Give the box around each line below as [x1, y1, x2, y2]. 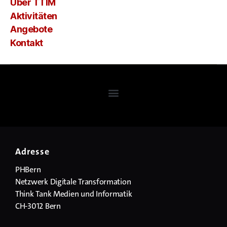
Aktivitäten [10, 10, 57, 21]
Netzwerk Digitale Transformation [15, 176, 131, 187]
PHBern [15, 164, 41, 175]
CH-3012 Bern [15, 200, 61, 211]
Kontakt [10, 37, 43, 48]
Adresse [15, 145, 50, 158]
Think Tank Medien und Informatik [15, 188, 132, 199]
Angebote [10, 24, 53, 35]
